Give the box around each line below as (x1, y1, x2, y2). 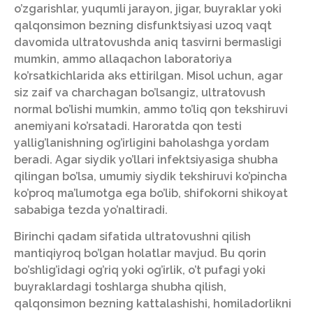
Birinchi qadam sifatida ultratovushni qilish (14, 230, 251, 244)
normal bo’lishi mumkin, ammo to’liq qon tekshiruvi (14, 103, 288, 117)
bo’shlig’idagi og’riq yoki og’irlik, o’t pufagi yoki (14, 263, 265, 277)
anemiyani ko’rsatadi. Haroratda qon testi (14, 119, 242, 133)
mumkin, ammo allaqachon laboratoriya (14, 52, 232, 66)
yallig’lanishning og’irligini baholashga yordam (14, 136, 269, 150)
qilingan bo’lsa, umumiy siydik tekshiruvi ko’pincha (14, 170, 287, 184)
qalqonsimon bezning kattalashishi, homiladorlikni (14, 297, 291, 311)
